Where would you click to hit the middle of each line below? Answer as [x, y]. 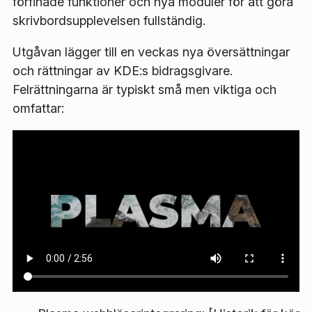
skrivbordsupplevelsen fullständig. [109, 21]
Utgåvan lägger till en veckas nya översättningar [151, 52]
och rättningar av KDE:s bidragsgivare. [123, 71]
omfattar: [38, 109]
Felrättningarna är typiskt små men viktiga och [145, 90]
